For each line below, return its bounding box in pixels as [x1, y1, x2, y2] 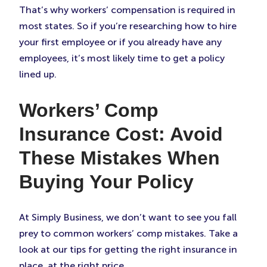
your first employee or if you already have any [19, 36, 222, 48]
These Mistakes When [19, 147, 220, 169]
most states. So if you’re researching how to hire [19, 20, 237, 32]
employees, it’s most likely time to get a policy [19, 52, 225, 64]
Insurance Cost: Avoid [19, 123, 223, 145]
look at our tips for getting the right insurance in [19, 244, 237, 256]
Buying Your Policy [19, 170, 194, 193]
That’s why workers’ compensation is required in [19, 4, 235, 15]
